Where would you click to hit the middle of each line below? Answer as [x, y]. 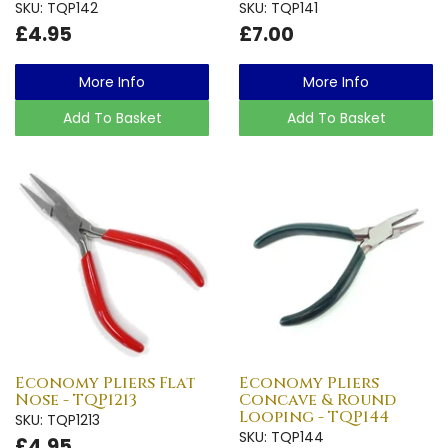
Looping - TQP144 [314, 416]
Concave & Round [317, 399]
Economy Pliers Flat [105, 382]
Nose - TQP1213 [76, 399]
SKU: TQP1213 [57, 419]
